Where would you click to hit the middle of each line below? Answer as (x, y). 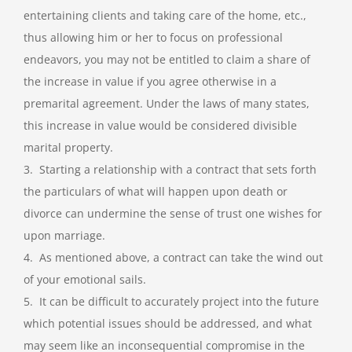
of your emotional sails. (84, 280)
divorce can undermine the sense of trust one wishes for (172, 214)
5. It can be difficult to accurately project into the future (171, 302)
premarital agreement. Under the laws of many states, (166, 104)
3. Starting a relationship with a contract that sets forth (170, 170)
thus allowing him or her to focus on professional (153, 38)
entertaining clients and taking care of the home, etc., (165, 16)
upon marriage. (64, 236)
